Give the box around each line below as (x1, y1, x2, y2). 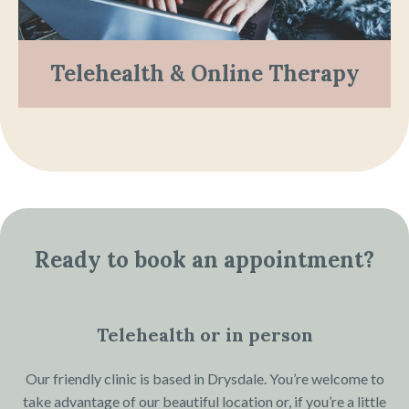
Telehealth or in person (96, 323, 313, 347)
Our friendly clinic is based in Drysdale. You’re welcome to (25, 370, 384, 388)
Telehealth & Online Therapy (49, 59, 360, 89)
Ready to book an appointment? (35, 246, 374, 275)
